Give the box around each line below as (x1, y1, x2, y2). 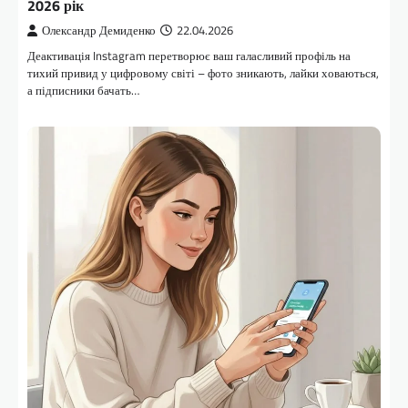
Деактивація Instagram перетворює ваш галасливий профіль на (27, 46, 351, 66)
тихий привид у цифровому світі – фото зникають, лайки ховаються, (27, 64, 379, 83)
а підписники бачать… (27, 81, 139, 100)
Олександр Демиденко (42, 22, 156, 40)
